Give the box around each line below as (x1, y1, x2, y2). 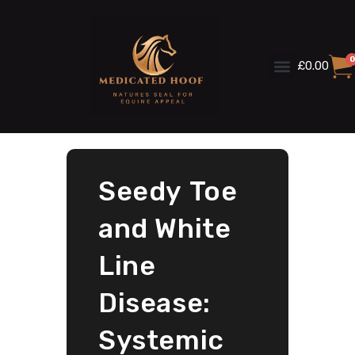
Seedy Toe (98, 174, 238, 208)
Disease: (98, 286, 211, 319)
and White (98, 212, 231, 245)
